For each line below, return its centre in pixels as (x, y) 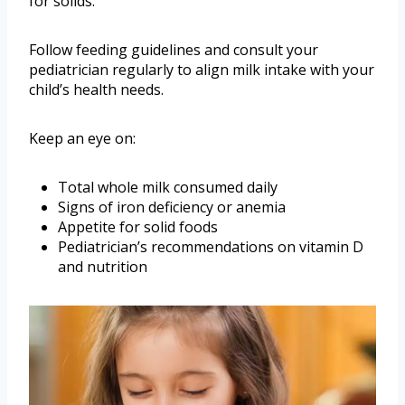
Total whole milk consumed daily (168, 187)
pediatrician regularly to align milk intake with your (202, 69)
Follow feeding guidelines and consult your (174, 49)
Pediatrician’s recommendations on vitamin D (211, 246)
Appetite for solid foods (138, 226)
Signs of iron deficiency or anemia (172, 207)
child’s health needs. (96, 89)
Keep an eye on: (82, 138)
